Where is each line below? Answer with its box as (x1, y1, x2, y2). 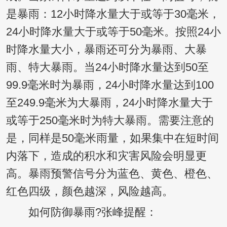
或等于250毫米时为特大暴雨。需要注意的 (6, 115, 214, 127)
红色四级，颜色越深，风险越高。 (6, 185, 173, 198)
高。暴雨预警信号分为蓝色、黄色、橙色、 (6, 168, 218, 180)
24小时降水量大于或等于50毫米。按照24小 (6, 26, 221, 39)
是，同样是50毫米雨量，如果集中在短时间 (6, 132, 219, 145)
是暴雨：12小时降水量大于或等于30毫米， (6, 8, 220, 21)
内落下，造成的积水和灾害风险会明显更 (6, 150, 207, 163)
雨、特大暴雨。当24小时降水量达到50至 (6, 61, 209, 74)
